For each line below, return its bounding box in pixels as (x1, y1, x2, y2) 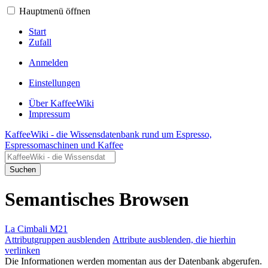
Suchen (10, 165, 36, 174)
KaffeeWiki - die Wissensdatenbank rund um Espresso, (5, 129, 212, 139)
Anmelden (29, 57, 68, 68)
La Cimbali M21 (5, 223, 68, 234)
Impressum (29, 109, 70, 119)
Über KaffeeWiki (29, 98, 94, 108)
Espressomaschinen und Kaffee (5, 140, 123, 150)
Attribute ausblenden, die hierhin (112, 234, 236, 245)
